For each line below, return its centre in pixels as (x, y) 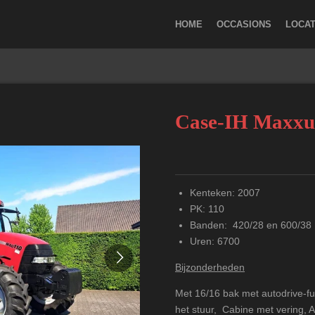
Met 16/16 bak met (217, 293)
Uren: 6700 (215, 241)
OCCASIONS (244, 24)
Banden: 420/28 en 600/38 (251, 225)
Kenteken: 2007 (225, 193)
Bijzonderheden (210, 267)
